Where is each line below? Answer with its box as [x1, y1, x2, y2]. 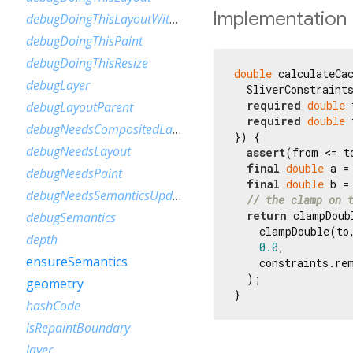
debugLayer [26, 76, 90, 94]
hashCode [26, 297, 80, 314]
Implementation [213, 6, 347, 31]
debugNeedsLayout [26, 143, 131, 160]
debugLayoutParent [26, 98, 133, 116]
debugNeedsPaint [26, 165, 122, 182]
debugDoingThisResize [26, 54, 148, 72]
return [247, 207, 287, 223]
